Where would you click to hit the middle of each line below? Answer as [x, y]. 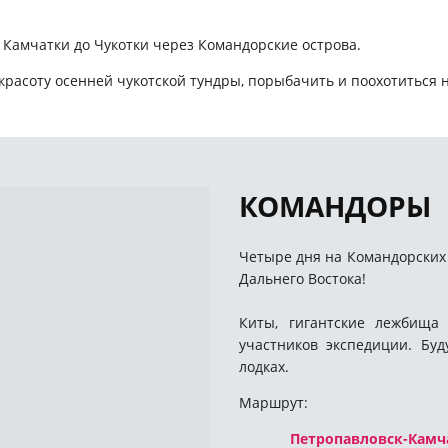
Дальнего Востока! [302, 279]
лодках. [264, 367]
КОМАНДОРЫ [335, 206]
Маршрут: [273, 403]
